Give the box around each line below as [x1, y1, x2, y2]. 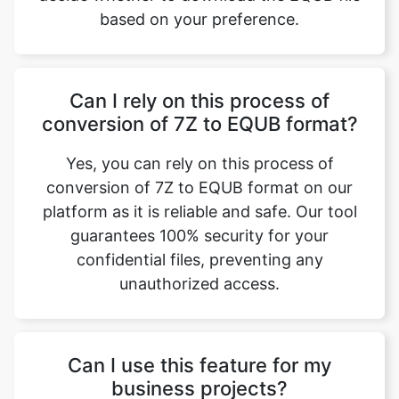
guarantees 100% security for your [70, 216, 329, 235]
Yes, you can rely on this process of [65, 144, 334, 163]
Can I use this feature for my [68, 344, 331, 367]
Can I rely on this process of [69, 79, 330, 102]
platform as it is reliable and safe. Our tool [42, 192, 357, 211]
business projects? [111, 367, 288, 390]
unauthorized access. [119, 265, 280, 283]
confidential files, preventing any [76, 240, 323, 259]
